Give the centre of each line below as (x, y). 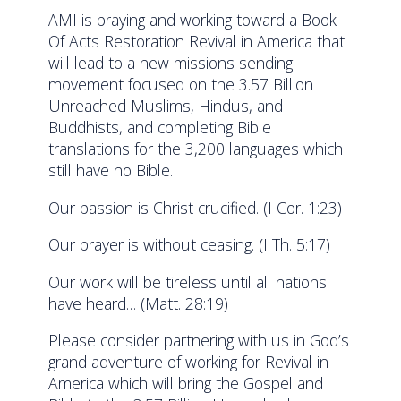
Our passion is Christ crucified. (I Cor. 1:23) (196, 207)
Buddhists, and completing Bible (160, 127)
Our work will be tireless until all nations (188, 282)
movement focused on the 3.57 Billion (181, 84)
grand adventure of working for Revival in (189, 362)
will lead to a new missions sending (171, 62)
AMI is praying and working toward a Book (193, 19)
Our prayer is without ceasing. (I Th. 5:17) (190, 245)
